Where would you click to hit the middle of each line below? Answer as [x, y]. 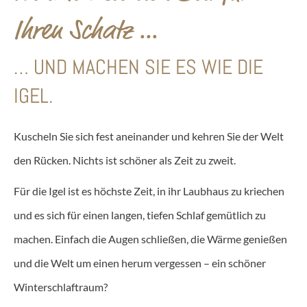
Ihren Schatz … [86, 30]
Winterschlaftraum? [61, 287]
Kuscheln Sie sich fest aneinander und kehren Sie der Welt [149, 136]
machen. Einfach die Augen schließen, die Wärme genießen [150, 239]
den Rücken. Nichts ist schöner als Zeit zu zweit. [125, 160]
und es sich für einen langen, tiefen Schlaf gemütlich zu [140, 215]
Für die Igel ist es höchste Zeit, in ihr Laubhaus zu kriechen [149, 191]
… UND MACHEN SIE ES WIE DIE [138, 67]
